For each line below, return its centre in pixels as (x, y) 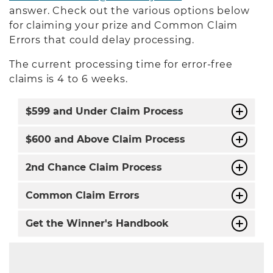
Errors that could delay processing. (102, 40)
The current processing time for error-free (121, 64)
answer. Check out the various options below (129, 10)
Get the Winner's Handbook (97, 223)
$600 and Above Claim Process (105, 139)
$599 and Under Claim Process (105, 111)
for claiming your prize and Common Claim (123, 25)
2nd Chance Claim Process (94, 167)
